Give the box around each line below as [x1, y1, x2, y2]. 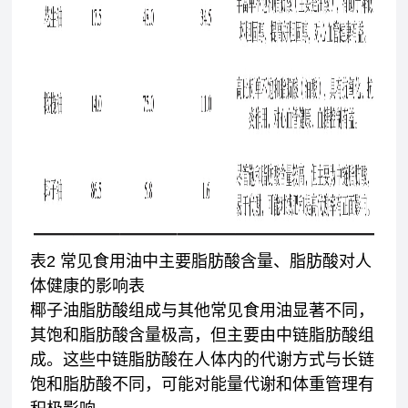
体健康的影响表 [30, 277, 146, 295]
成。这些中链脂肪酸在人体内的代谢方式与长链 [30, 351, 375, 369]
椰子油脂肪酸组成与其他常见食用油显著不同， [30, 301, 375, 320]
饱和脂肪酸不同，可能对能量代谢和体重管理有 [30, 375, 375, 393]
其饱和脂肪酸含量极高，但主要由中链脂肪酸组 [30, 326, 375, 344]
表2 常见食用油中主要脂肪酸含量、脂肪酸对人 [30, 252, 372, 270]
